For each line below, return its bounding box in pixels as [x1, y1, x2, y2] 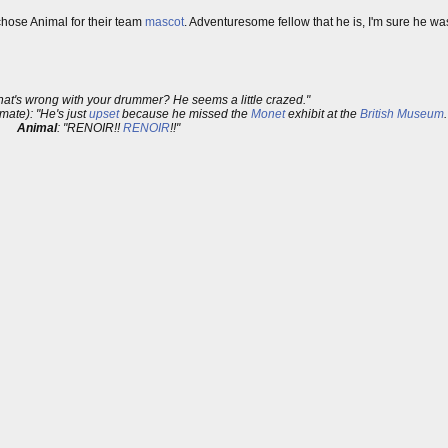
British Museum [359, 107, 444, 121]
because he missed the [118, 107, 251, 121]
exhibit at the [284, 107, 360, 121]
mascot [145, 15, 184, 29]
